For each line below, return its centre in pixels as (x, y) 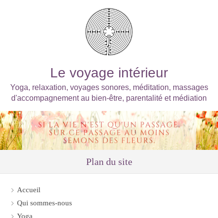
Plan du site (109, 162)
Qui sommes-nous (45, 203)
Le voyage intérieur (109, 73)
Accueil (29, 190)
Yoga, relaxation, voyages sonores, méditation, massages (109, 87)
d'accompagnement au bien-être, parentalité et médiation (109, 98)
